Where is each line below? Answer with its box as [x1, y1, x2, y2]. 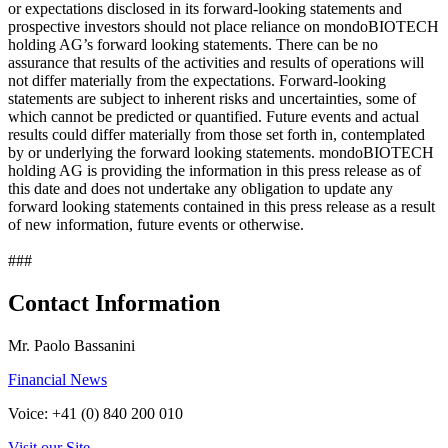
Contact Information [8, 289, 220, 316]
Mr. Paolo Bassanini [8, 336, 135, 354]
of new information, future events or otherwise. [8, 215, 304, 233]
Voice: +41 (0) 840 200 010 [8, 404, 183, 422]
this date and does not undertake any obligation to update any [8, 179, 393, 197]
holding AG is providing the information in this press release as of [8, 161, 421, 179]
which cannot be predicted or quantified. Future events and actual [8, 107, 419, 125]
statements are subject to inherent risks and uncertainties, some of [8, 89, 416, 107]
